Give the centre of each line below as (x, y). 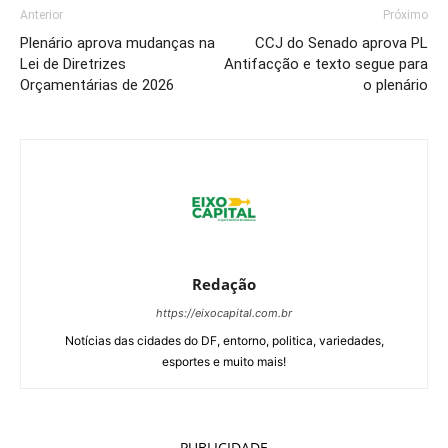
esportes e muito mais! (224, 361)
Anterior (41, 14)
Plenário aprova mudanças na (117, 42)
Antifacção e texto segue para (326, 63)
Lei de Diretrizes (73, 63)
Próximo (405, 14)
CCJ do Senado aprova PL (341, 42)
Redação (224, 283)
